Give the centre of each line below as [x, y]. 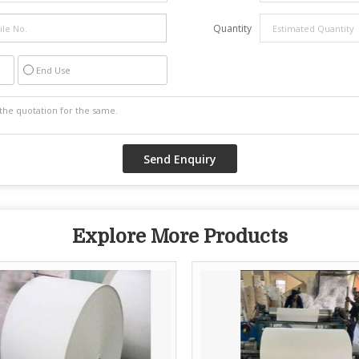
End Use [53, 70]
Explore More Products [179, 236]
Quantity [232, 28]
